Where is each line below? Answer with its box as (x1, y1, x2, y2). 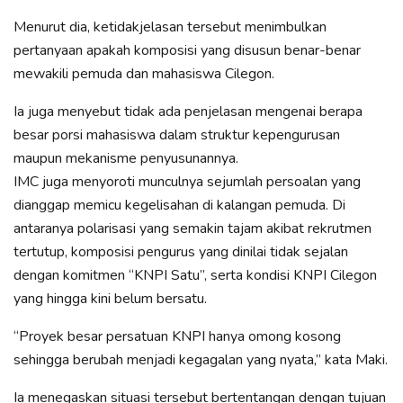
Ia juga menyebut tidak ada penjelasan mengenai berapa (13, 102, 363, 122)
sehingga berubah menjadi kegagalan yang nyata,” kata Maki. (13, 350, 388, 371)
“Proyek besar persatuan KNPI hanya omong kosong (13, 327, 341, 347)
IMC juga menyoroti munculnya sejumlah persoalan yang (13, 172, 361, 193)
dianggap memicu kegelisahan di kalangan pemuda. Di (13, 195, 345, 216)
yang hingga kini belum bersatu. (13, 289, 207, 309)
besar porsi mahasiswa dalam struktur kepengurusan (13, 125, 340, 146)
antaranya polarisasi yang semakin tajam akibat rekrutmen (13, 219, 372, 239)
